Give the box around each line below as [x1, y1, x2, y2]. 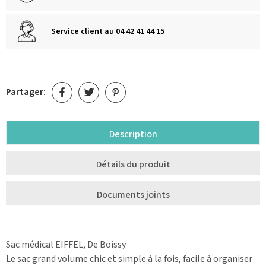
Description [109, 127, 157, 141]
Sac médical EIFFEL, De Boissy [6, 237, 126, 251]
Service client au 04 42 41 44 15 [51, 25, 164, 37]
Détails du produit [96, 157, 170, 171]
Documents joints [96, 188, 170, 201]
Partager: [6, 85, 46, 99]
